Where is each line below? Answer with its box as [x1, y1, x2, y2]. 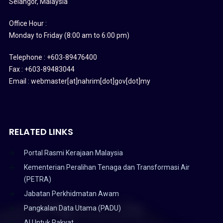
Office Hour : [8, 19, 47, 27]
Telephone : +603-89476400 [8, 53, 97, 61]
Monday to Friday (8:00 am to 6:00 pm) [8, 31, 129, 39]
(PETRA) [23, 175, 51, 183]
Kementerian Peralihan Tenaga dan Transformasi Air [23, 163, 190, 171]
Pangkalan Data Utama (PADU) [23, 204, 121, 212]
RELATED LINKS [8, 125, 73, 138]
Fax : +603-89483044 [8, 65, 75, 73]
